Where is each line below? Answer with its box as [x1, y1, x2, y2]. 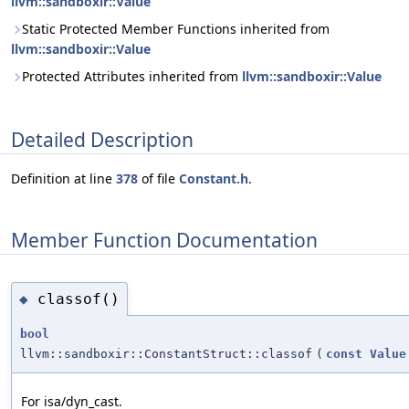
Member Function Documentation [11, 226, 318, 253]
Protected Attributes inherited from [22, 68, 242, 85]
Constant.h [179, 170, 248, 188]
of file [138, 170, 179, 188]
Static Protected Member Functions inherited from [22, 20, 330, 37]
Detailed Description [11, 126, 194, 152]
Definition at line [11, 170, 116, 188]
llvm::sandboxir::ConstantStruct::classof [20, 347, 312, 362]
